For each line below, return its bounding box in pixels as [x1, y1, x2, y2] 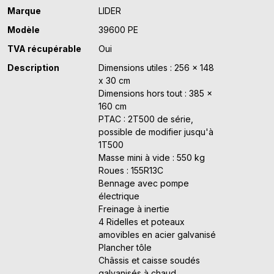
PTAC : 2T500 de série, [98, 114, 194, 125]
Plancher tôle [98, 242, 152, 253]
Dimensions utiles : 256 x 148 [98, 62, 215, 73]
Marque [7, 6, 41, 17]
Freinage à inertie [98, 204, 170, 215]
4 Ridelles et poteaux [98, 217, 185, 228]
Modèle [7, 24, 40, 35]
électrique [98, 191, 140, 202]
